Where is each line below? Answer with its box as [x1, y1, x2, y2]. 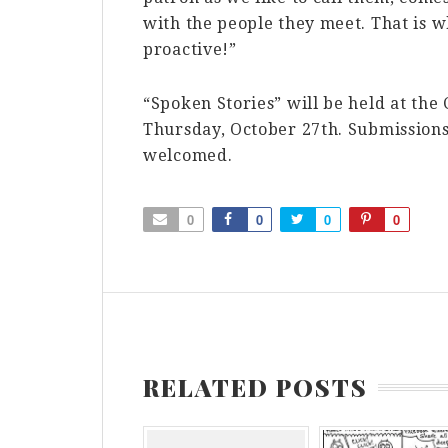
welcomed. [143, 145, 233, 165]
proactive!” [143, 39, 237, 59]
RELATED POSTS [143, 370, 368, 403]
